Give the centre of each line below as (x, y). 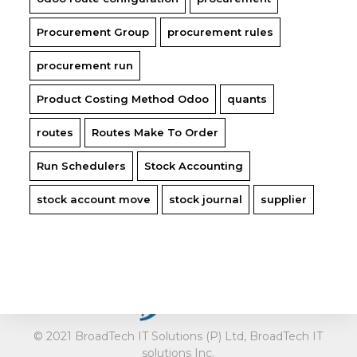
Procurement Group (93, 32)
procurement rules (221, 32)
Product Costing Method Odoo (123, 99)
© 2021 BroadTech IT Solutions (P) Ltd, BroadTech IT (178, 336)
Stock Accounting (194, 166)
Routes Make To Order (155, 133)
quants (247, 99)
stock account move (94, 200)
